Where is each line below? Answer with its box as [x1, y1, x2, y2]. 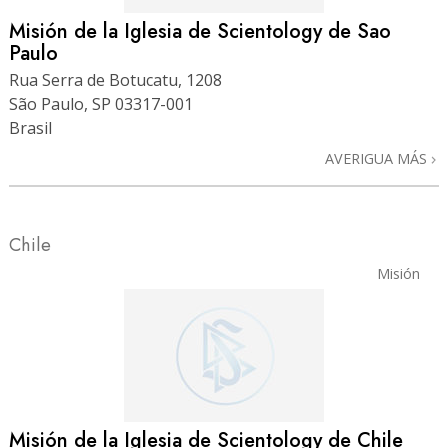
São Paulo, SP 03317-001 [9, 93, 193, 116]
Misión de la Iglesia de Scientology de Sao [9, 16, 391, 46]
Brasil [9, 117, 52, 140]
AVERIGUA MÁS [325, 149, 431, 169]
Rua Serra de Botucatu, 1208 [9, 69, 222, 92]
